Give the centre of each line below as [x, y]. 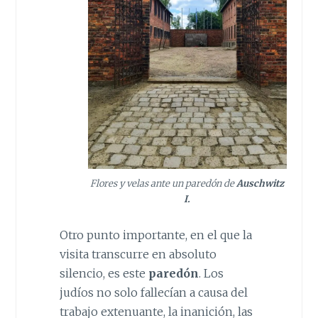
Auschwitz [259, 184]
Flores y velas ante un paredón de [163, 184]
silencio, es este [104, 274]
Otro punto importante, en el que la [155, 235]
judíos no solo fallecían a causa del [153, 293]
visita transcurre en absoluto [138, 254]
